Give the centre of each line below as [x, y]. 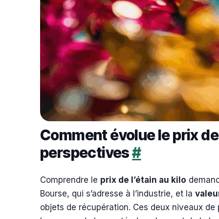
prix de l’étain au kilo [143, 180]
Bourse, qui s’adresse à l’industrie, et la [118, 194]
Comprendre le [70, 180]
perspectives [86, 153]
